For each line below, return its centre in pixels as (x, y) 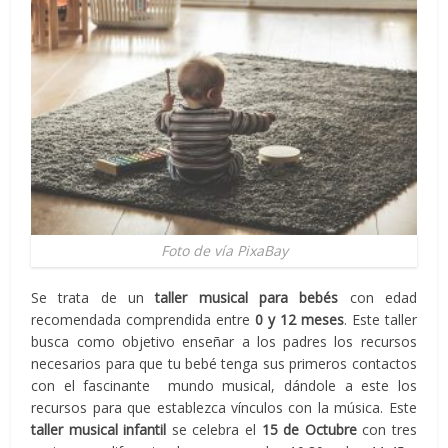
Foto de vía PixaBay (224, 250)
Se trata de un (93, 297)
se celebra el (214, 429)
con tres (386, 429)
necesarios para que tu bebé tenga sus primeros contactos (224, 363)
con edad (377, 297)
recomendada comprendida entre (141, 319)
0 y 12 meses (297, 319)
